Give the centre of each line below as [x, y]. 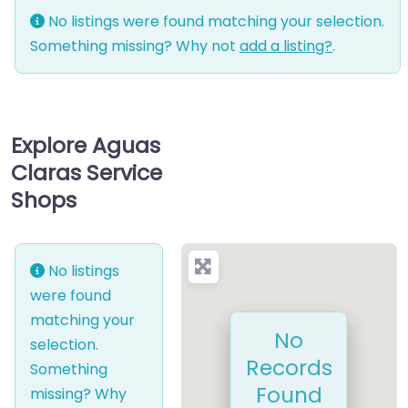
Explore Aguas [86, 146]
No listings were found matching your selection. [214, 22]
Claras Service [87, 173]
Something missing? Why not [135, 46]
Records [289, 367]
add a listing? [286, 46]
